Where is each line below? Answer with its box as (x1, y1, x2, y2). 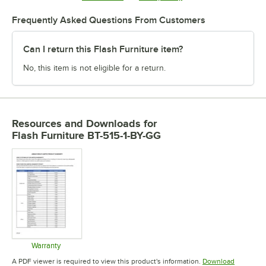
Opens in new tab (45, 251, 128, 263)
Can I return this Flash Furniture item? (23, 43, 183, 55)
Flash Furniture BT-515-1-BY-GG (12, 129, 161, 141)
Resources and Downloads (12, 117, 141, 129)
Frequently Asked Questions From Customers (12, 14, 205, 26)
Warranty (31, 241, 61, 251)
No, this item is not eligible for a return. (23, 63, 166, 72)
